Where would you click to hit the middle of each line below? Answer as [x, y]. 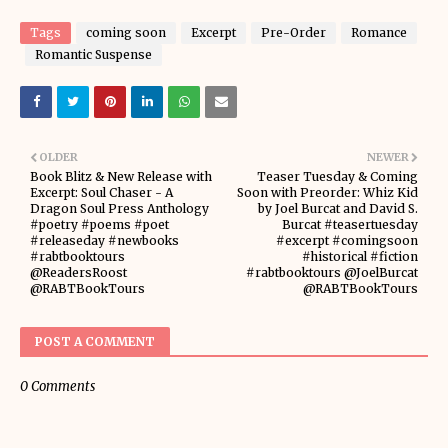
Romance [379, 32]
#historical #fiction [360, 256]
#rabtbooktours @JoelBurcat [332, 272]
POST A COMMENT [95, 341]
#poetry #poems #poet [99, 224]
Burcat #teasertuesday [350, 224]
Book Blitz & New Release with [121, 176]
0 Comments [57, 386]
